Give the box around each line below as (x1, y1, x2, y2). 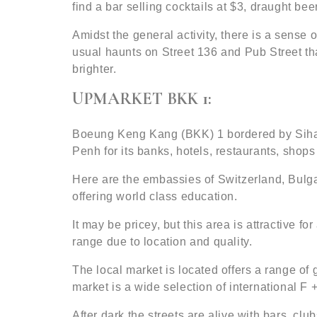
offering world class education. (72, 190, 238, 202)
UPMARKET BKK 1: (72, 88, 212, 109)
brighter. (72, 63, 117, 75)
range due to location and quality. (72, 236, 253, 248)
